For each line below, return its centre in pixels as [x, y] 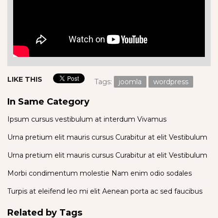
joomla [130, 82]
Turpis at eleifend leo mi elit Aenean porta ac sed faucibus [105, 191]
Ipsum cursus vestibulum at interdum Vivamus [87, 119]
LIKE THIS [25, 79]
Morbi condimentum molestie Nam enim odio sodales [100, 173]
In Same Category [48, 101]
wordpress [171, 82]
